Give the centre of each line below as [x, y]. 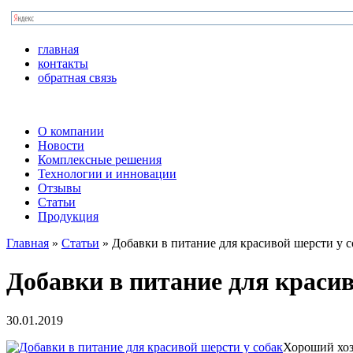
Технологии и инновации [107, 174]
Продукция [68, 216]
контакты [63, 63]
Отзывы [59, 188]
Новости [61, 145]
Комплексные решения [100, 160]
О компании [71, 131]
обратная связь [77, 78]
